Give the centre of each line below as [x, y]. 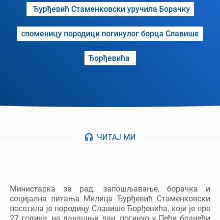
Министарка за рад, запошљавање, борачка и [110, 189]
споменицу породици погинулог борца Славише [110, 34]
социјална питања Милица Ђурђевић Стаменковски [110, 199]
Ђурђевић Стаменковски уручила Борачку [111, 9]
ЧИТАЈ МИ [116, 137]
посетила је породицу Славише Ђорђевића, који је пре [110, 209]
